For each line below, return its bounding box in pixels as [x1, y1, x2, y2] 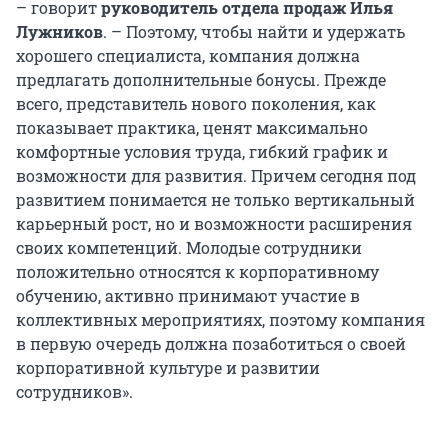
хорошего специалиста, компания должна [16, 44, 360, 66]
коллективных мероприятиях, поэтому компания [16, 308, 425, 330]
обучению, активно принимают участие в [16, 284, 360, 306]
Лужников [16, 20, 103, 42]
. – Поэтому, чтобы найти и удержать [103, 20, 405, 42]
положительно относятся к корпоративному [16, 260, 379, 282]
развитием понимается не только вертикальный [16, 188, 415, 210]
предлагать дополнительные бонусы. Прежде [16, 68, 386, 90]
